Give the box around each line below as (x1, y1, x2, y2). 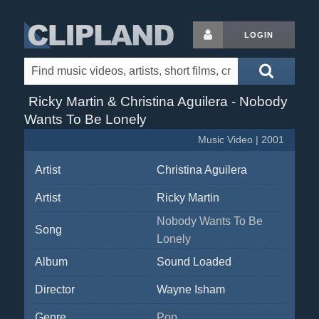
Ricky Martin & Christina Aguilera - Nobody (28, 94, 288, 109)
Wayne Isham (156, 283, 225, 296)
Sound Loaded (156, 256, 231, 268)
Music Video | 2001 (198, 135, 285, 145)
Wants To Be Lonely (23, 112, 147, 127)
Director (34, 283, 75, 296)
